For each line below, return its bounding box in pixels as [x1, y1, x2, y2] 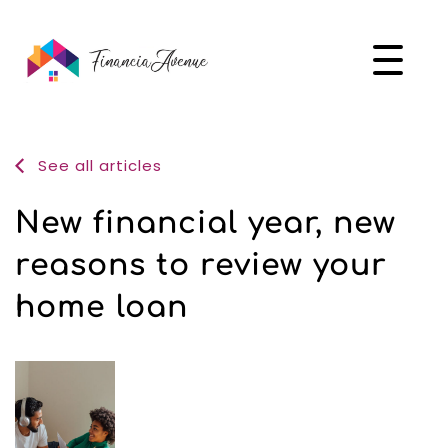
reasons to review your [15, 249, 387, 282]
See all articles [32, 155, 162, 176]
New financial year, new [15, 207, 396, 240]
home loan [15, 291, 188, 324]
